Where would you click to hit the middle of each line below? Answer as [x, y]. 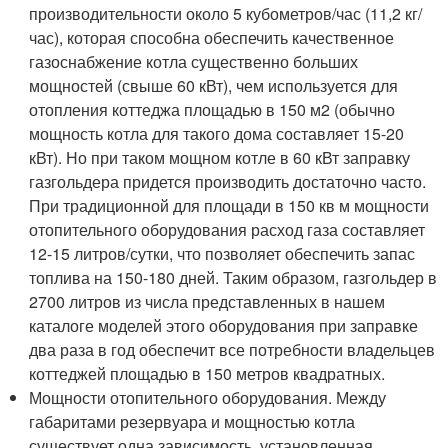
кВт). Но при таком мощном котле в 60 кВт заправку [220, 157]
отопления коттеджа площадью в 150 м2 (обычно [212, 109]
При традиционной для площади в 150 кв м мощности [229, 205]
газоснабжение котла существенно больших [194, 61]
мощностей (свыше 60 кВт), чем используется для [214, 85]
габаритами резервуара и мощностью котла [192, 421]
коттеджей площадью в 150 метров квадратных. [207, 373]
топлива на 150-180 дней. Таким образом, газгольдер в [233, 277]
